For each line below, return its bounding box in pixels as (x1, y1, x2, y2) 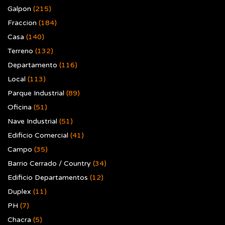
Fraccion (8, 19, 37, 27)
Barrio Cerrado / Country (8, 159, 91, 168)
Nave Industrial (8, 117, 57, 126)
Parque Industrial (8, 89, 64, 97)
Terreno (8, 47, 33, 55)
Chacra (8, 215, 31, 224)
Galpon (8, 5, 31, 13)
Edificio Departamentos (8, 173, 88, 182)
